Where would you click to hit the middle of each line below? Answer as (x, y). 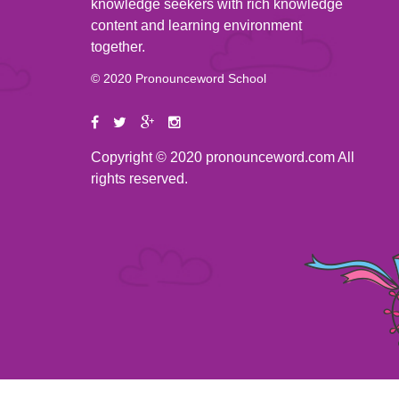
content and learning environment (196, 25)
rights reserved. (139, 179)
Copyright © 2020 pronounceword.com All (223, 157)
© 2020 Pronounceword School (179, 78)
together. (118, 47)
